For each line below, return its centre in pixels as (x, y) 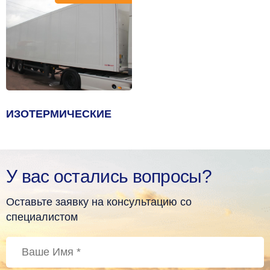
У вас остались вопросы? (109, 177)
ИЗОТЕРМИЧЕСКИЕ (59, 114)
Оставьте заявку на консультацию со (99, 202)
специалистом (42, 217)
